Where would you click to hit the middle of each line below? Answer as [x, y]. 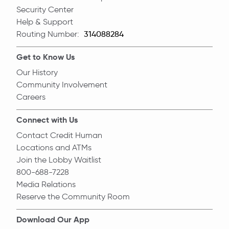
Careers [31, 97]
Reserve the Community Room [73, 197]
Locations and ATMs [54, 147]
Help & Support [45, 22]
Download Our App [53, 220]
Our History [37, 72]
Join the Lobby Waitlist [59, 160]
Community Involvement [62, 85]
